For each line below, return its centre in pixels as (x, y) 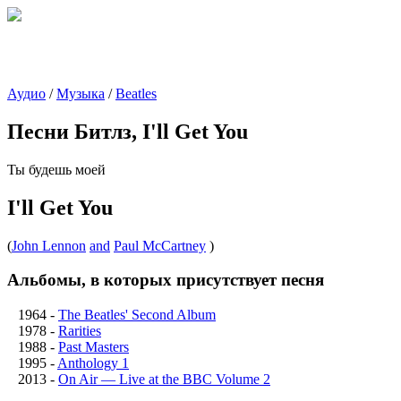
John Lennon (49, 245)
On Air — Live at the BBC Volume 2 (164, 380)
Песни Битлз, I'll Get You (128, 131)
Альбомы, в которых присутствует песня (166, 280)
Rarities (80, 331)
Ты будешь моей (56, 169)
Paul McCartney (160, 245)
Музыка (81, 94)
